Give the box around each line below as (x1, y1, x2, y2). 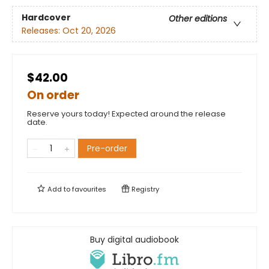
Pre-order (87, 142, 127, 155)
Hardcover (22, 11, 71, 23)
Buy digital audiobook (90, 234, 179, 246)
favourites (72, 184, 106, 195)
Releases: (22, 24, 62, 37)
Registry (130, 184, 159, 195)
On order (27, 87, 79, 104)
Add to (46, 184, 72, 195)
